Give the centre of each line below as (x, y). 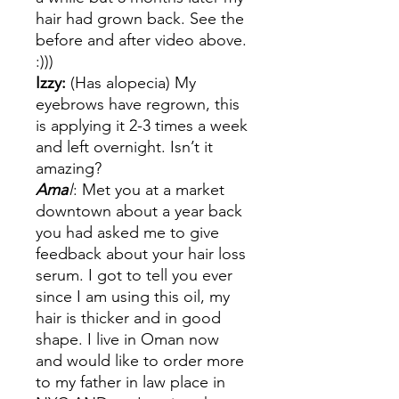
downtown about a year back (139, 211)
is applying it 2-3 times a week (142, 126)
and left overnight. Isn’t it (124, 147)
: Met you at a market (149, 190)
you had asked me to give (127, 232)
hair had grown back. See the (140, 19)
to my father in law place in (130, 382)
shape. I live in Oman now (127, 339)
